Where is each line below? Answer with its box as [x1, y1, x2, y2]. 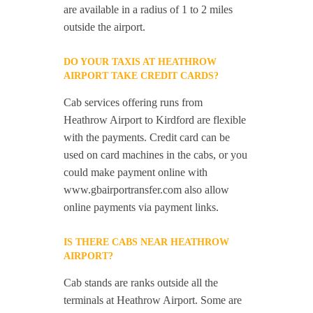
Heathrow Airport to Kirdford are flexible [64, 114, 247, 126]
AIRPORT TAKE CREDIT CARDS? [64, 71, 219, 82]
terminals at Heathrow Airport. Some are [64, 294, 242, 307]
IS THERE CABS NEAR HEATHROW [64, 237, 230, 248]
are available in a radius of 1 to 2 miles [64, 3, 233, 16]
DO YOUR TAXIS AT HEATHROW [64, 57, 217, 68]
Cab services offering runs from [64, 96, 203, 109]
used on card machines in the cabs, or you [64, 149, 248, 161]
